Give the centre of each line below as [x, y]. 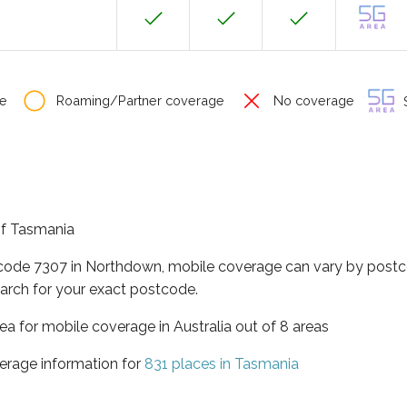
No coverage [312, 100]
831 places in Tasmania [222, 363]
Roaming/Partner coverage [139, 100]
